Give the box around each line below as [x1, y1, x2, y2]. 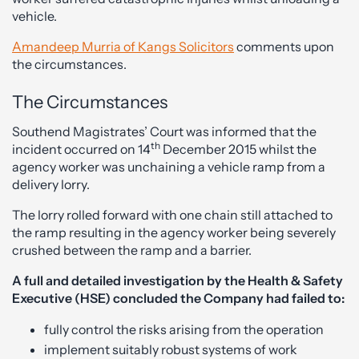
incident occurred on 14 [12, 141, 151, 157]
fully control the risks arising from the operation [44, 321, 324, 337]
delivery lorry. [12, 176, 90, 192]
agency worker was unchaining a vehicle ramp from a [12, 159, 325, 175]
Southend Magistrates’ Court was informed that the [12, 123, 317, 139]
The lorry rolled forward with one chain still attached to [12, 207, 333, 223]
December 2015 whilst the [160, 141, 317, 157]
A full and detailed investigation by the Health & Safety [12, 272, 343, 288]
